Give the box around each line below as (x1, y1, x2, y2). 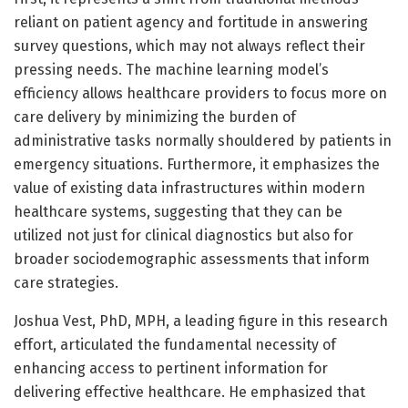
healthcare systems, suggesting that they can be (14, 202, 342, 220)
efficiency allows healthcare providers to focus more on (14, 84, 387, 102)
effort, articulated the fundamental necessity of (14, 335, 336, 353)
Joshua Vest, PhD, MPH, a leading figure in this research (14, 311, 388, 330)
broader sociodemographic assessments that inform (14, 250, 370, 268)
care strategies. (14, 273, 118, 291)
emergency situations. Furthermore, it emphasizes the (14, 155, 380, 173)
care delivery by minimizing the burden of (14, 107, 296, 126)
